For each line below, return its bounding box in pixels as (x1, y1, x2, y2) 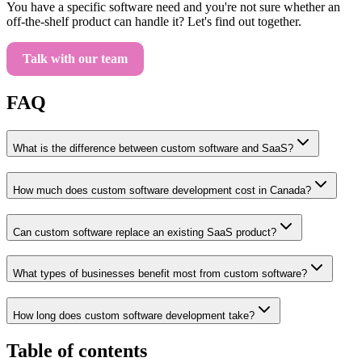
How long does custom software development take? (13, 309, 255, 322)
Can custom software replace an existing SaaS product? (13, 225, 276, 238)
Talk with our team (23, 52, 128, 66)
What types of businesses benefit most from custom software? (13, 267, 307, 280)
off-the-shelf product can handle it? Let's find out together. (6, 15, 301, 29)
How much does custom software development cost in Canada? (13, 183, 311, 196)
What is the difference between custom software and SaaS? (13, 142, 293, 155)
